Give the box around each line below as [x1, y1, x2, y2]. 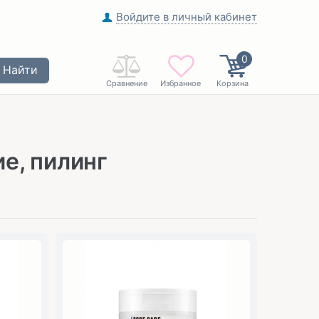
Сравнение [106, 78, 147, 88]
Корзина [216, 78, 249, 88]
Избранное [160, 78, 201, 88]
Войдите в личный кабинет [116, 10, 257, 23]
